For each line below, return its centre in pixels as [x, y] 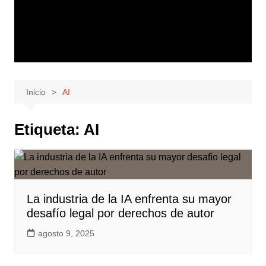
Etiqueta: [49, 129]
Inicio [36, 92]
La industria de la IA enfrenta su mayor [129, 199]
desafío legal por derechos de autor [120, 213]
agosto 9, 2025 [66, 233]
